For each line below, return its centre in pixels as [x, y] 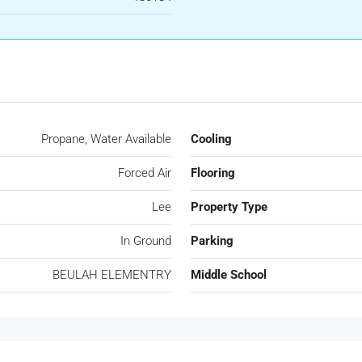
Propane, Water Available [106, 139]
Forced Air [145, 173]
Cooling [211, 139]
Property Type [229, 207]
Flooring [213, 173]
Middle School [229, 275]
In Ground [146, 241]
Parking [212, 241]
